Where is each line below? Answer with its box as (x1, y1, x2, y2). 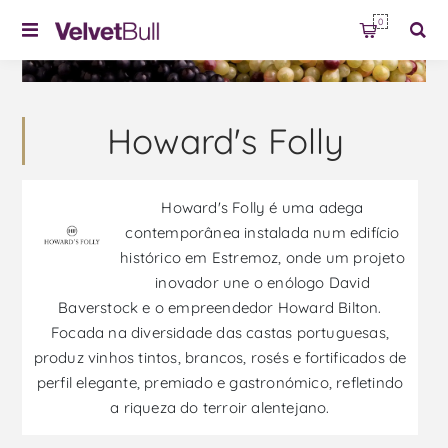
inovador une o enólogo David (155, 273, 370, 293)
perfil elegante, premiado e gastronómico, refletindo (36, 373, 404, 393)
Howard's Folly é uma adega (161, 198, 364, 218)
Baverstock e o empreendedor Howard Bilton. (58, 298, 382, 318)
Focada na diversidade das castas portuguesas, (50, 323, 389, 343)
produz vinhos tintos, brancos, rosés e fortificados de (33, 348, 407, 368)
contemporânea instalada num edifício (125, 223, 400, 243)
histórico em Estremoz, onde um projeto (120, 248, 405, 268)
